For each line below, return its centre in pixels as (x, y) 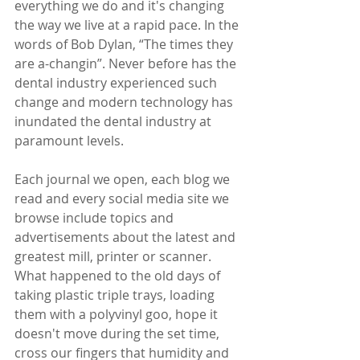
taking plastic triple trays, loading (116, 295)
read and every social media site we (123, 198)
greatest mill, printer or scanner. (116, 256)
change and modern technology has (125, 102)
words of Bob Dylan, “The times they (125, 44)
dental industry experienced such (117, 83)
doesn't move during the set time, (119, 333)
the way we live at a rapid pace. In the (128, 25)
